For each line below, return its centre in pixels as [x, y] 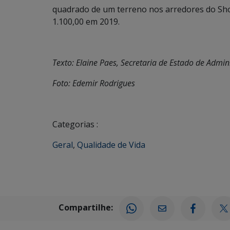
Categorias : [75, 124]
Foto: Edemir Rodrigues [94, 83]
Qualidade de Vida [111, 145]
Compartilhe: [86, 208]
